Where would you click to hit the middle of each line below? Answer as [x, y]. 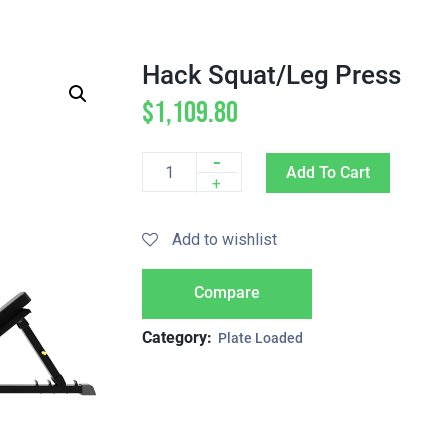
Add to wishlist [224, 239]
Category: [178, 337]
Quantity [170, 182]
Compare [226, 292]
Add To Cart [327, 172]
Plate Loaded [260, 338]
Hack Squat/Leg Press [271, 75]
